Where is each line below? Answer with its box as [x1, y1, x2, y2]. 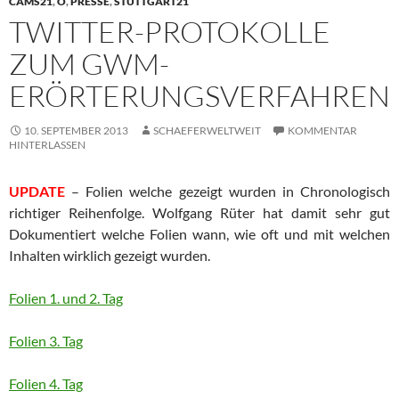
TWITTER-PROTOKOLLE [9, 12, 330, 50]
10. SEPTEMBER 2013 [24, 123, 128, 137]
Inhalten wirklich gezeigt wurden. [9, 246, 210, 264]
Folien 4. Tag [9, 374, 83, 392]
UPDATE [9, 182, 65, 199]
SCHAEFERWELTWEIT [153, 123, 261, 137]
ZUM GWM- [9, 45, 169, 82]
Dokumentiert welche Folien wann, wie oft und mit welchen [9, 224, 390, 242]
